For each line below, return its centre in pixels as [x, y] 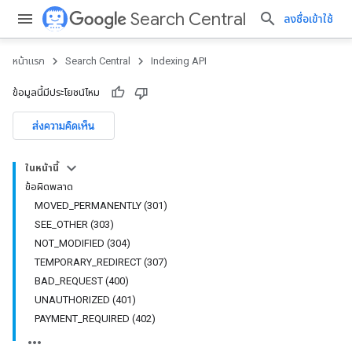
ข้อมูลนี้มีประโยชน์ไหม [56, 92]
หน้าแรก [29, 61]
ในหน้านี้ [42, 168]
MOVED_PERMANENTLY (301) [101, 205]
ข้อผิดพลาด [49, 187]
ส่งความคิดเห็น [64, 126]
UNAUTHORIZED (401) [85, 300]
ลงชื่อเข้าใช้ [308, 19]
